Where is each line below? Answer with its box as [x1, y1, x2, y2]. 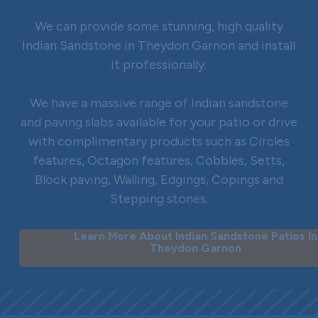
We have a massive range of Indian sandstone [29, 95, 288, 111]
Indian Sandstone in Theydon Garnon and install [22, 38, 296, 54]
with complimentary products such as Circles [28, 133, 290, 150]
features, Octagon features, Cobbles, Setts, [33, 153, 285, 169]
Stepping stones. [109, 191, 208, 207]
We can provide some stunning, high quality [34, 18, 283, 35]
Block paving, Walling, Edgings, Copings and [34, 172, 283, 188]
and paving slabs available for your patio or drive [20, 114, 297, 131]
